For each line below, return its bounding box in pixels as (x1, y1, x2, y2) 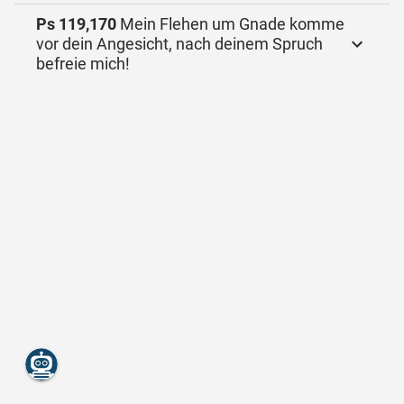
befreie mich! (36, 54, 130, 73)
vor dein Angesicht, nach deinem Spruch (36, 34, 176, 53)
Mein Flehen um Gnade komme (116, 14, 344, 33)
